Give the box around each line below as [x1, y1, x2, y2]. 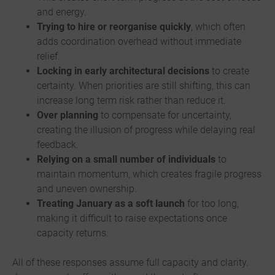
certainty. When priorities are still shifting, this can [37, 80, 250, 92]
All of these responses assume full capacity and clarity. [12, 257, 249, 269]
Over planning [37, 109, 98, 122]
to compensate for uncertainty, [98, 109, 231, 122]
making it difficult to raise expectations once [37, 212, 227, 225]
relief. [37, 50, 60, 63]
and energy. [37, 6, 87, 18]
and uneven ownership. [37, 183, 137, 195]
